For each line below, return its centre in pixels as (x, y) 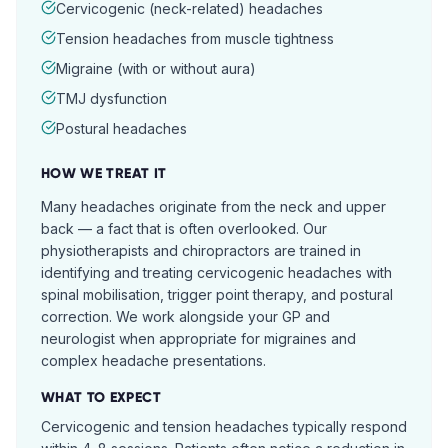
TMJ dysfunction (111, 98)
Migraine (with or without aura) (156, 68)
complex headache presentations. (153, 360)
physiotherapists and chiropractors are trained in (201, 250)
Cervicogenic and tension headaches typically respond (224, 426)
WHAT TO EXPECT (101, 397)
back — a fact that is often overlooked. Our (184, 228)
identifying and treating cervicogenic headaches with (216, 272)
